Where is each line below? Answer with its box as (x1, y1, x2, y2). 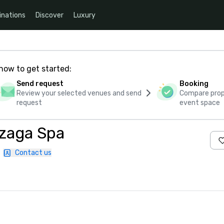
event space (179, 98, 220, 107)
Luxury (73, 10, 95, 19)
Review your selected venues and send (16, 89, 141, 97)
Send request (16, 79, 63, 88)
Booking (179, 79, 209, 88)
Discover (35, 10, 63, 19)
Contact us (15, 148, 51, 157)
